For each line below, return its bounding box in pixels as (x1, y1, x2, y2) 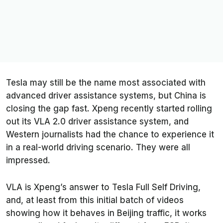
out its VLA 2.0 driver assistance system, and (6, 116, 189, 127)
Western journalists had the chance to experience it (6, 129, 214, 140)
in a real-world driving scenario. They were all (6, 142, 190, 153)
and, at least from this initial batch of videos (6, 195, 184, 206)
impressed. (6, 155, 50, 166)
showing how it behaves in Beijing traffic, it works (6, 208, 207, 219)
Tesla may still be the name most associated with (6, 78, 206, 88)
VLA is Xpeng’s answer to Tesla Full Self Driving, (6, 182, 201, 193)
